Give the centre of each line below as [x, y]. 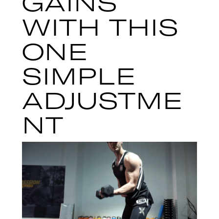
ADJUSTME [102, 100]
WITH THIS [100, 26]
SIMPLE [79, 75]
